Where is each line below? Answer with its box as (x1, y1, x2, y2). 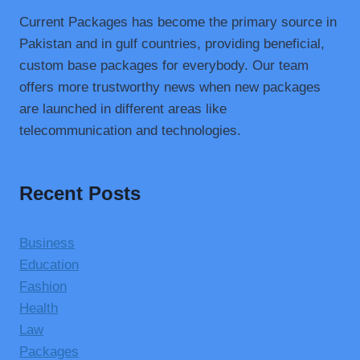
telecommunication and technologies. (19, 122, 241, 138)
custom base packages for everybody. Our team (19, 57, 309, 73)
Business (19, 235, 75, 251)
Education (19, 256, 79, 272)
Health (19, 300, 58, 316)
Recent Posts (19, 182, 141, 204)
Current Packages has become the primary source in (19, 14, 337, 30)
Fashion (19, 278, 67, 294)
